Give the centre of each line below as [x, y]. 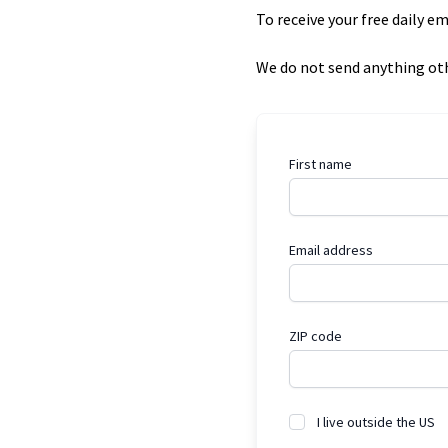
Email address [331, 250]
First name [320, 164]
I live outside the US [376, 422]
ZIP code [315, 336]
